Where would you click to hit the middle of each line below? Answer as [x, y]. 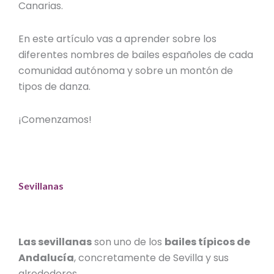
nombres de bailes [117, 55]
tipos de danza [54, 87]
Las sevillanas [55, 242]
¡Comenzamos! [55, 120]
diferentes [45, 55]
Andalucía [46, 257]
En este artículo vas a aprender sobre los [118, 39]
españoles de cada [208, 55]
